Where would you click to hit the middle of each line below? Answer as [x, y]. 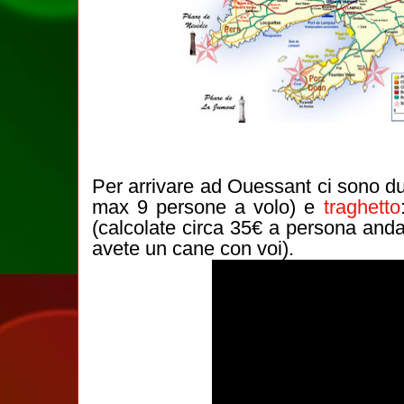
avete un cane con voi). [193, 248]
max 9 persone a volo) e [208, 207]
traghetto [362, 207]
